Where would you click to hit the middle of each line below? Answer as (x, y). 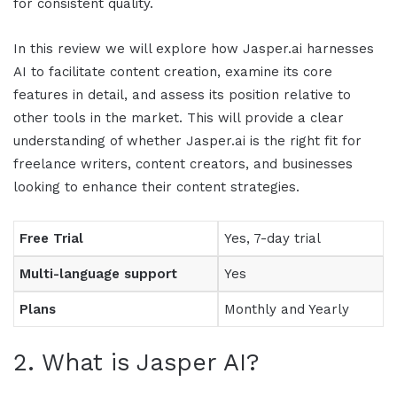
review (79, 48)
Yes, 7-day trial (272, 238)
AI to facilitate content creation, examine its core (173, 71)
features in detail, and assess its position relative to (182, 94)
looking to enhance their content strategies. (156, 187)
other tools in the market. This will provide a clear (179, 117)
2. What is (75, 363)
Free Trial (51, 238)
